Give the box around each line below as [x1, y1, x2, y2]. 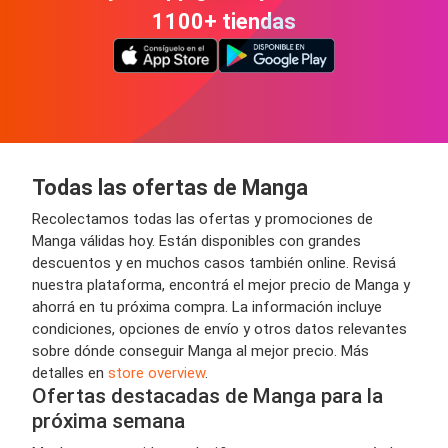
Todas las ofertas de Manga [32, 174, 308, 200]
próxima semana [32, 408, 185, 433]
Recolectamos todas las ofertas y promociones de [32, 209, 373, 228]
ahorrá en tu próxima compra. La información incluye [32, 297, 382, 316]
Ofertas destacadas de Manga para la [32, 383, 383, 408]
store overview [108, 363, 205, 382]
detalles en [32, 363, 108, 382]
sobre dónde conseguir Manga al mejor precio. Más [32, 341, 369, 360]
